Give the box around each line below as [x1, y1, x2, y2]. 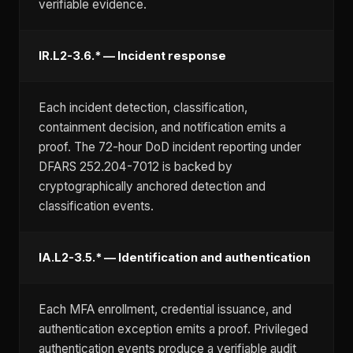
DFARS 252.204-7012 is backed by [39, 159, 232, 174]
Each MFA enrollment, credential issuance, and [39, 302, 292, 317]
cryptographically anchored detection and [39, 179, 266, 194]
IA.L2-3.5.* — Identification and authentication [39, 251, 310, 265]
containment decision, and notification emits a [39, 120, 286, 135]
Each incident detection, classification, [39, 100, 247, 115]
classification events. [39, 199, 154, 214]
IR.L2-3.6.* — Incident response [39, 49, 226, 63]
